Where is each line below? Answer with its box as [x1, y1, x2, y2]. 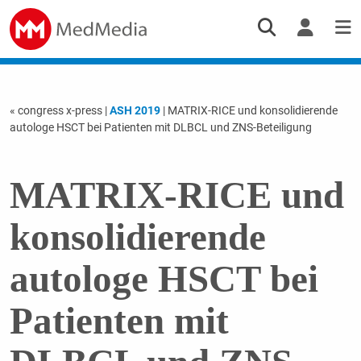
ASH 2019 [109, 103, 160, 117]
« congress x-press [9, 103, 105, 117]
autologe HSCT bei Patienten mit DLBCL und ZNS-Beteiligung [9, 120, 312, 134]
